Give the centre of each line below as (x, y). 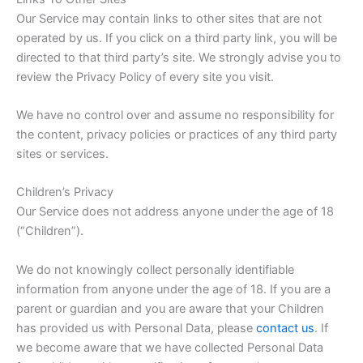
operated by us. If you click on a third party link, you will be (177, 38)
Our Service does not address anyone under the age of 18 (175, 212)
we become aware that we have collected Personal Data (170, 347)
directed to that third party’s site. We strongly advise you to (179, 57)
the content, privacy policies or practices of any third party (177, 134)
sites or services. (62, 154)
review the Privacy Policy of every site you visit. (145, 77)
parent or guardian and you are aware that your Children (170, 308)
